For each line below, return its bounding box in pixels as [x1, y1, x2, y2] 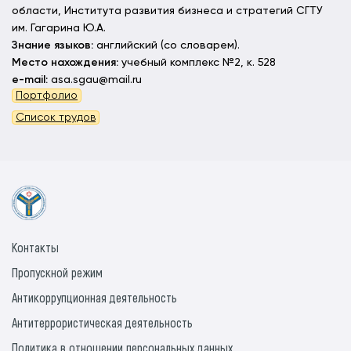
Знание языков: [12, 40, 96, 51]
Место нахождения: [12, 57, 118, 68]
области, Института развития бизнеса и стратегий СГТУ [12, 5, 323, 16]
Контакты [12, 240, 59, 255]
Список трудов [16, 112, 96, 123]
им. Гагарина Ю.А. [12, 23, 106, 34]
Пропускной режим [12, 265, 103, 280]
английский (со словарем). [96, 40, 240, 51]
